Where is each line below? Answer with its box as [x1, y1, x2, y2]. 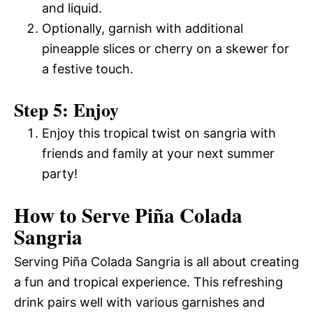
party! [42, 166, 78, 181]
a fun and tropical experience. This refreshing [14, 274, 283, 289]
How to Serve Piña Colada [14, 200, 242, 230]
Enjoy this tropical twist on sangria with [42, 125, 276, 140]
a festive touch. [42, 61, 133, 76]
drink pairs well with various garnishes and [14, 294, 265, 310]
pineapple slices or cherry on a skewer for [42, 41, 289, 56]
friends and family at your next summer [42, 145, 275, 161]
